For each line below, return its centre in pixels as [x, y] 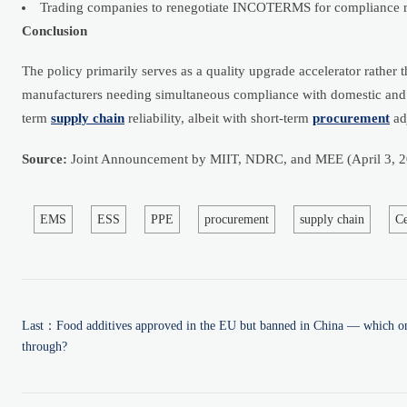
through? [45, 346]
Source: [45, 159]
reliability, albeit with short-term [218, 119]
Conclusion [55, 30]
